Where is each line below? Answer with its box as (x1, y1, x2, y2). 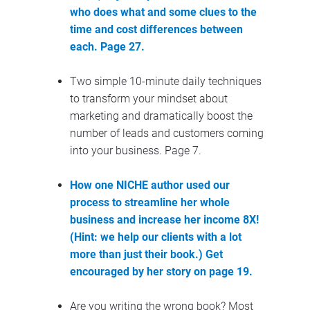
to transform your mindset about (69, 91, 228, 105)
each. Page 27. (69, 39, 145, 53)
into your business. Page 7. (69, 143, 201, 157)
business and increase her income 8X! (69, 212, 259, 226)
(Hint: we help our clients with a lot (69, 230, 241, 244)
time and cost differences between (69, 22, 243, 36)
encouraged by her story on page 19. (69, 264, 253, 278)
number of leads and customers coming (69, 126, 264, 140)
